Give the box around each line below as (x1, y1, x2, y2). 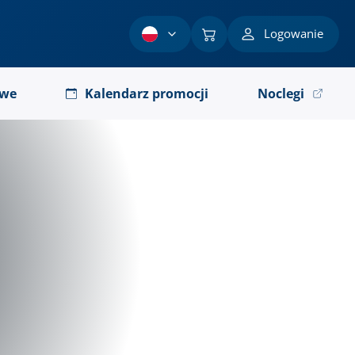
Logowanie (264, 25, 323, 41)
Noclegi (257, 85, 304, 102)
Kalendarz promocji (85, 85, 209, 102)
